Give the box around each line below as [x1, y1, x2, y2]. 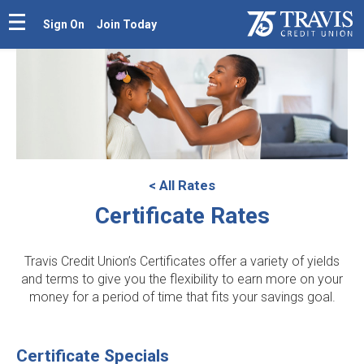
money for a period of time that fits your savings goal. [28, 289, 336, 305]
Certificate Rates [94, 202, 270, 229]
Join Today [97, 18, 157, 31]
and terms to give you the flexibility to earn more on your [21, 271, 343, 287]
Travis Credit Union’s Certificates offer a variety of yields [24, 253, 340, 269]
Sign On [43, 18, 84, 31]
